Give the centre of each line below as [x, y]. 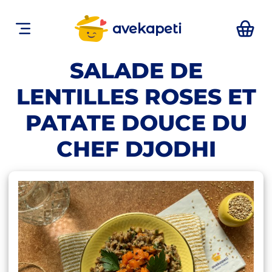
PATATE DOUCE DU [136, 123]
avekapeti [147, 29]
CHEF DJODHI [136, 149]
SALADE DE [136, 70]
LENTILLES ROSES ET [136, 97]
